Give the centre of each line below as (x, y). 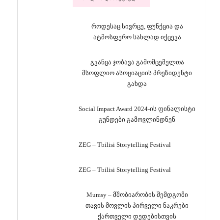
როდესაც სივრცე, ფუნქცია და (137, 26)
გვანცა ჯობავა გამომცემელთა (137, 62)
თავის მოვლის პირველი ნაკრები (137, 206)
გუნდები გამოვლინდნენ (137, 120)
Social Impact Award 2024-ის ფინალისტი (137, 109)
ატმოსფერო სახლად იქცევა (137, 37)
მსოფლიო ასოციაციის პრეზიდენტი (137, 73)
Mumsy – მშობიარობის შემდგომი (137, 195)
